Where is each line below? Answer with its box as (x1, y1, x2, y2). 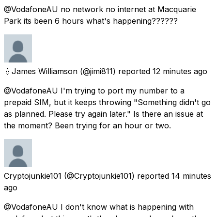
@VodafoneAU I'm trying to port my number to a (4, 85, 185, 95)
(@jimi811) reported (80, 66, 150, 76)
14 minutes (171, 170, 211, 181)
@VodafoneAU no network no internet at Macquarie (4, 4, 196, 14)
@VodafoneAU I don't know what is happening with (4, 201, 194, 212)
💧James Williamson (4, 66, 77, 76)
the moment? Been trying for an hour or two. (4, 120, 171, 130)
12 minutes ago (153, 66, 207, 76)
